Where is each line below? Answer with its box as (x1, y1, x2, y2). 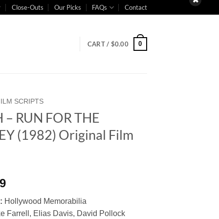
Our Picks (54, 3, 82, 11)
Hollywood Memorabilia (2, 197, 87, 205)
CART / (87, 40, 111, 48)
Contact (125, 3, 147, 11)
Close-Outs (11, 3, 44, 11)
